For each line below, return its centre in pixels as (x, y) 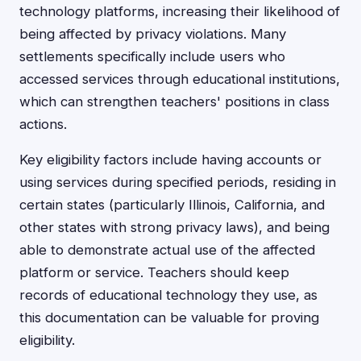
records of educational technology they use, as (168, 295)
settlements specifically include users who (152, 56)
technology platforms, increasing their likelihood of (180, 11)
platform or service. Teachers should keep (154, 272)
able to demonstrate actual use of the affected (167, 250)
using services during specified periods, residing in (178, 182)
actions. (43, 124)
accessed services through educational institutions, (180, 79)
